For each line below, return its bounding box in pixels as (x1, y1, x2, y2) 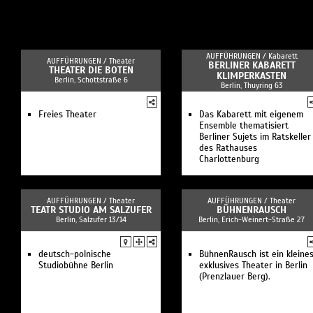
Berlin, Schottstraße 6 (54, 75, 128, 85)
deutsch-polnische (38, 249, 111, 260)
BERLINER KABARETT (208, 59, 296, 71)
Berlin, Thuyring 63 (220, 80, 283, 90)
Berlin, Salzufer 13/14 (55, 214, 126, 224)
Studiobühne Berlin (38, 260, 113, 271)
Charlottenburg (199, 154, 259, 165)
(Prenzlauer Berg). (199, 271, 270, 282)
